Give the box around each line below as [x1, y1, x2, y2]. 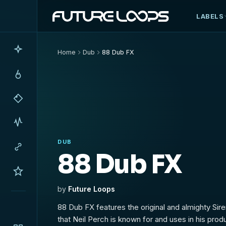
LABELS [196, 12, 224, 20]
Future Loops [68, 185, 116, 193]
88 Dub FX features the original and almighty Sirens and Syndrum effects [58, 202, 97, 212]
